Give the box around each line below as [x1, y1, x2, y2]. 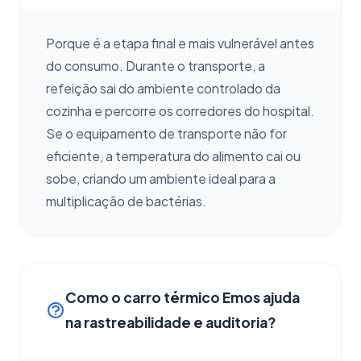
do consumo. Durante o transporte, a [46, 57, 265, 74]
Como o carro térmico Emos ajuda [65, 288, 300, 306]
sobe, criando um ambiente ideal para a [46, 170, 276, 187]
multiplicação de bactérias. [46, 193, 206, 210]
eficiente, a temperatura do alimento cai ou [46, 147, 301, 164]
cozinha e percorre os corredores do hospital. [46, 102, 314, 119]
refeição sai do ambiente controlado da [46, 80, 280, 97]
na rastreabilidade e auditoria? [65, 313, 276, 331]
